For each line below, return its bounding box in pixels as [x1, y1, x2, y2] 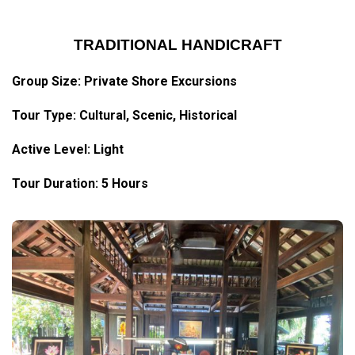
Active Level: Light [12, 142, 124, 157]
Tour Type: [12, 108, 79, 123]
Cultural [79, 108, 126, 123]
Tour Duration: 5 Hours [12, 176, 148, 191]
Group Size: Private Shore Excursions [12, 74, 237, 89]
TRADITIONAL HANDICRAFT [73, 36, 282, 53]
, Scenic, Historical [126, 108, 237, 123]
